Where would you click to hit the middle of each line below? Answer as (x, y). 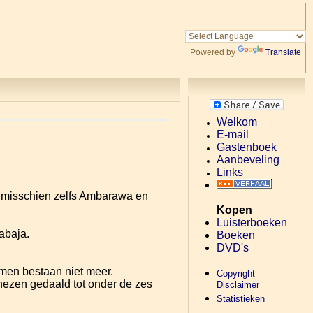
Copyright (236, 274)
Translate (283, 52)
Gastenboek (247, 147)
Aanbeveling (248, 160)
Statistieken (241, 299)
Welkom (237, 122)
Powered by (214, 52)
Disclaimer (238, 285)
